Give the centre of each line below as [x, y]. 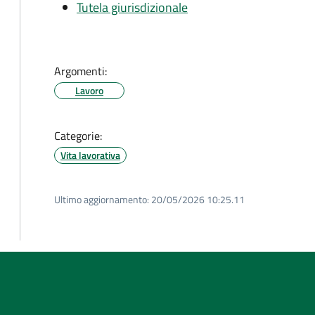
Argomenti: [81, 71]
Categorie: [78, 136]
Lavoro [89, 90]
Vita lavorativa [90, 155]
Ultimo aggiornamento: [102, 199]
